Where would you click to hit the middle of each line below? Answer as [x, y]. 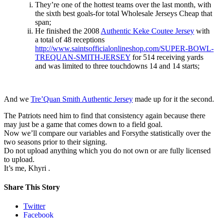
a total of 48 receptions [70, 39]
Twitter [34, 206]
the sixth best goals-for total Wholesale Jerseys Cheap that [124, 13]
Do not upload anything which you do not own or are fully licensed [107, 150]
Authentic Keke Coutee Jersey [147, 31]
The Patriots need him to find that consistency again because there [105, 115]
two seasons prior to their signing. [55, 142]
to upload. [19, 159]
